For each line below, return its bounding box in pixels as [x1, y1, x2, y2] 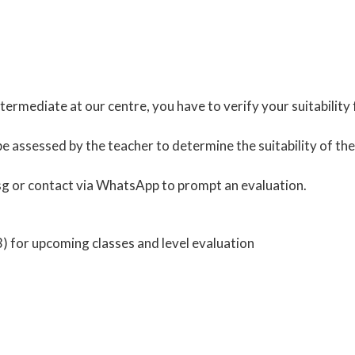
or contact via [10, 177, 96, 194]
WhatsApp [96, 177, 159, 194]
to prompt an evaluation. [159, 177, 307, 194]
